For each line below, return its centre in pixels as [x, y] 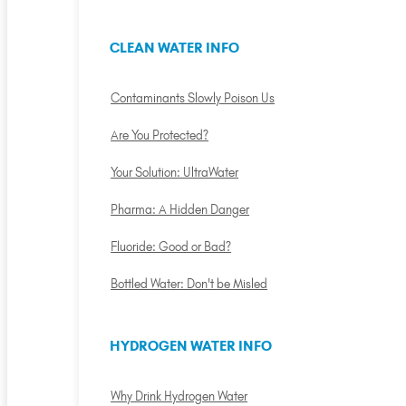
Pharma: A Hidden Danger [180, 210]
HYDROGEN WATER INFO [190, 346]
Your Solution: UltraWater [175, 173]
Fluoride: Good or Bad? [171, 247]
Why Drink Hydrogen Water [179, 396]
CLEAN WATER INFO [174, 48]
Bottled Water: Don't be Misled [189, 284]
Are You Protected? [160, 135]
